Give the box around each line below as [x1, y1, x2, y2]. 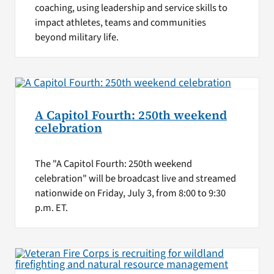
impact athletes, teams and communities [34, 15, 206, 31]
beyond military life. [34, 30, 119, 45]
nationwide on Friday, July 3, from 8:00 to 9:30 [34, 186, 226, 201]
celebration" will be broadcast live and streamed [34, 171, 236, 187]
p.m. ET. [34, 201, 68, 216]
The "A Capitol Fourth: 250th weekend [34, 157, 192, 172]
